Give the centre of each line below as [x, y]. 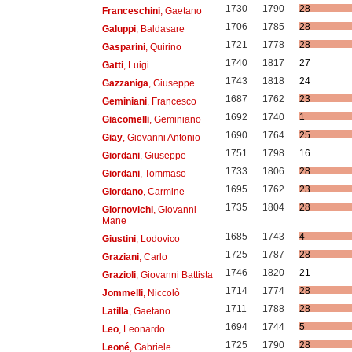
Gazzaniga [125, 83]
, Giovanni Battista [174, 275]
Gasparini [123, 47]
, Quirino [163, 47]
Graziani [120, 257]
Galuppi [119, 29]
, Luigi [136, 65]
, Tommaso [163, 173]
